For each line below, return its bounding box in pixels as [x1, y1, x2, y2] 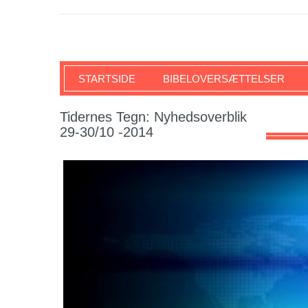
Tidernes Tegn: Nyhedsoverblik [60, 109, 247, 124]
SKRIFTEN [60, 54, 168, 78]
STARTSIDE [78, 73, 135, 85]
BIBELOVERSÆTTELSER [163, 73, 285, 85]
